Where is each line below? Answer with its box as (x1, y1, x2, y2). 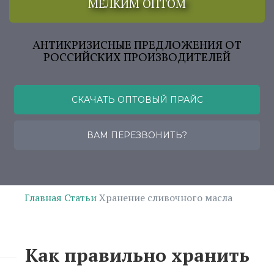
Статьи (64, 191, 97, 204)
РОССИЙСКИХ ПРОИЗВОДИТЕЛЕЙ (43, 50, 231, 66)
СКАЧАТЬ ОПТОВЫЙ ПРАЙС (71, 94, 203, 105)
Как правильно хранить (24, 243, 250, 267)
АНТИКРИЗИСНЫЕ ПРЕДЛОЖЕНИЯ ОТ (32, 38, 242, 54)
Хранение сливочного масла (99, 191, 232, 204)
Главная (24, 191, 62, 204)
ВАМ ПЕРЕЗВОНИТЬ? (87, 130, 187, 141)
